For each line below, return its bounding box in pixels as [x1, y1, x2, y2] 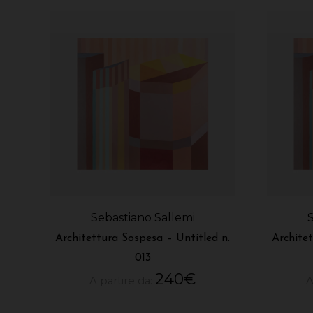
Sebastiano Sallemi [90, 211, 195, 225]
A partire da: [89, 275, 156, 288]
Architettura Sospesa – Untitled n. [55, 233, 231, 245]
